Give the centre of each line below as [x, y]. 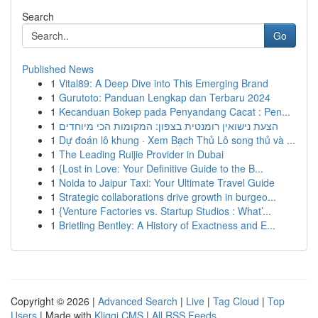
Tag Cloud [236, 301]
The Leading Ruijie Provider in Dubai [141, 154]
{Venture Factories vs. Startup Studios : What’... [165, 211]
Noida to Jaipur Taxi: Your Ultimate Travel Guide [167, 182]
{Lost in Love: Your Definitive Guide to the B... [161, 168]
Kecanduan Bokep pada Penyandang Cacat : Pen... [175, 111]
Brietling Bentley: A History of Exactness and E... [167, 225]
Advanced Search [138, 301]
